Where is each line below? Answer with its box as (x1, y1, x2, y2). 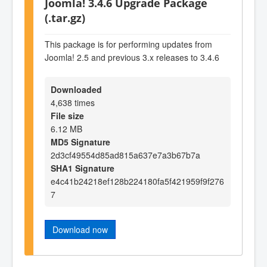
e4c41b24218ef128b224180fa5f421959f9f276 (51, 175, 224, 187)
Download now (52, 223, 108, 235)
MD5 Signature (51, 135, 110, 148)
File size (51, 109, 84, 122)
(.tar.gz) (45, 10, 85, 25)
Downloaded (51, 83, 102, 95)
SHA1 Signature (51, 162, 114, 174)
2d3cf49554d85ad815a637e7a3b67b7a (51, 148, 200, 161)
